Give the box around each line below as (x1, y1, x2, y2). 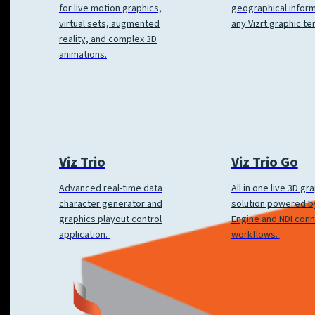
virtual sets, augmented (59, 17, 160, 32)
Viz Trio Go (231, 153, 298, 173)
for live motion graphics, (59, 1, 162, 16)
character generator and (59, 197, 162, 212)
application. (59, 228, 110, 243)
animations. (59, 48, 107, 63)
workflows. (231, 228, 280, 243)
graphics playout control (59, 212, 162, 227)
